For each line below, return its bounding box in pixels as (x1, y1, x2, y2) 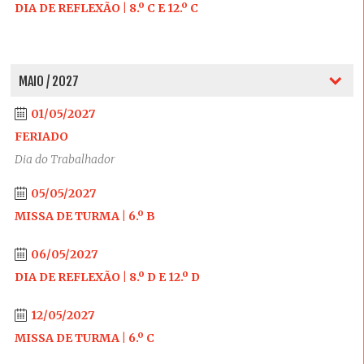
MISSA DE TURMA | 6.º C (14, 331, 154, 345)
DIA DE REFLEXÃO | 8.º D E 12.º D (14, 270, 200, 284)
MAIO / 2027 (18, 73, 79, 89)
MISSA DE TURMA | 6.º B (14, 209, 155, 223)
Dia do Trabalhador (14, 152, 115, 167)
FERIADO (14, 129, 68, 144)
